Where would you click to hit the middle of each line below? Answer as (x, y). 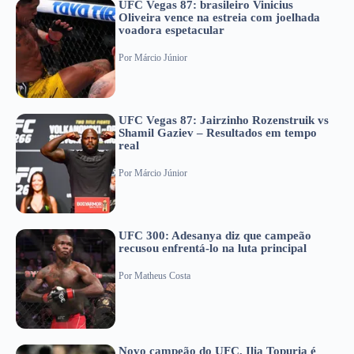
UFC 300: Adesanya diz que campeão (215, 236)
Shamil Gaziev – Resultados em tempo (218, 133)
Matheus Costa (162, 275)
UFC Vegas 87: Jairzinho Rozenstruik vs (224, 121)
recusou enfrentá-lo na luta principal (213, 249)
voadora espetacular (171, 30)
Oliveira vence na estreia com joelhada (219, 18)
